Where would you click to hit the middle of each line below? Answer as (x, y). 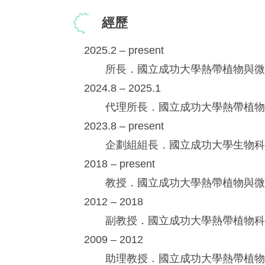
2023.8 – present (124, 126)
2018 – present (119, 164)
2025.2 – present (124, 51)
